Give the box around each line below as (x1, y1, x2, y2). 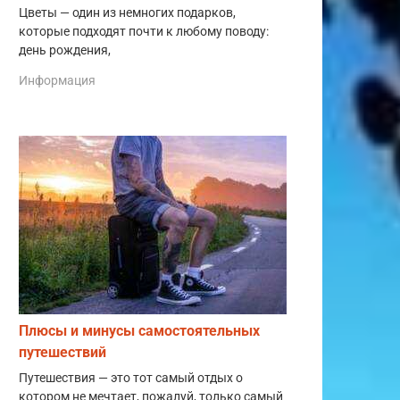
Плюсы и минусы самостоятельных (19, 321, 260, 339)
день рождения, (19, 42, 111, 58)
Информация (19, 72, 96, 87)
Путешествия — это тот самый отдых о (19, 370, 243, 386)
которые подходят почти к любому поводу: (19, 23, 269, 39)
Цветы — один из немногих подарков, (19, 4, 236, 21)
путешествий (19, 343, 106, 361)
